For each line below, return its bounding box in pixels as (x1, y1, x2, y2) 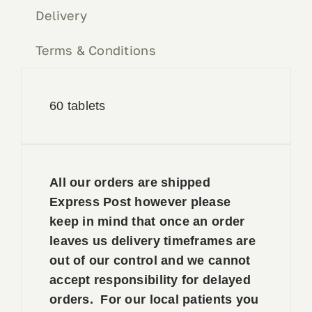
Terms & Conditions (35, 42, 156, 58)
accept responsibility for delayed (49, 273, 251, 288)
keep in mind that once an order (49, 214, 245, 229)
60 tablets (49, 99, 106, 114)
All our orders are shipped (49, 175, 211, 190)
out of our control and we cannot (49, 253, 251, 268)
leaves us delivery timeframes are (49, 234, 256, 249)
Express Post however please (49, 195, 231, 210)
